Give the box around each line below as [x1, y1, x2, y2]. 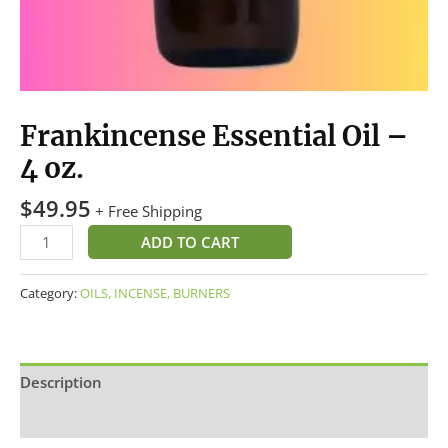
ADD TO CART [140, 231, 239, 252]
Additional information [20, 409, 184, 430]
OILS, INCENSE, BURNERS [80, 283, 230, 302]
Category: [20, 283, 80, 302]
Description [20, 371, 102, 392]
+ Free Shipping [95, 201, 202, 222]
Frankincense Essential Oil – [20, 118, 408, 153]
